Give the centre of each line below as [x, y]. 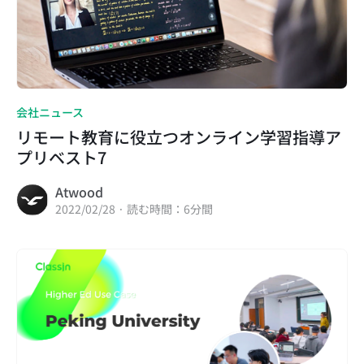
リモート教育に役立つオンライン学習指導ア [179, 136]
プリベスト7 [61, 157]
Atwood [79, 191]
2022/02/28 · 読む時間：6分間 [134, 208]
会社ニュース [50, 112]
